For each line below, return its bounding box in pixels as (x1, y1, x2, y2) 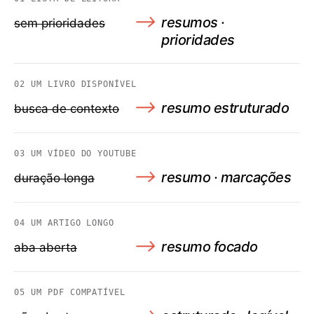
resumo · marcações (161, 169, 291, 186)
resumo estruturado (161, 100, 289, 117)
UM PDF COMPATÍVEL (30, 287, 126, 298)
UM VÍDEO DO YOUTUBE (30, 149, 137, 159)
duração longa (14, 171, 95, 186)
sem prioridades (14, 16, 105, 31)
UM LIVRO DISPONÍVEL (30, 79, 137, 90)
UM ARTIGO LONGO (30, 218, 115, 228)
